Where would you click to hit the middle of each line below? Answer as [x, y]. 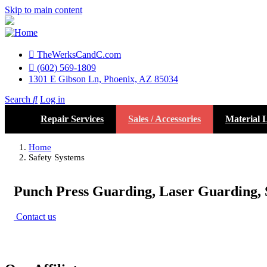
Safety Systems [57, 157]
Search [18, 99]
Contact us [35, 216]
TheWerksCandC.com [79, 55]
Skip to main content [44, 10]
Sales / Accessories [164, 119]
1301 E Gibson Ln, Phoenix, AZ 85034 [103, 79]
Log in [52, 99]
